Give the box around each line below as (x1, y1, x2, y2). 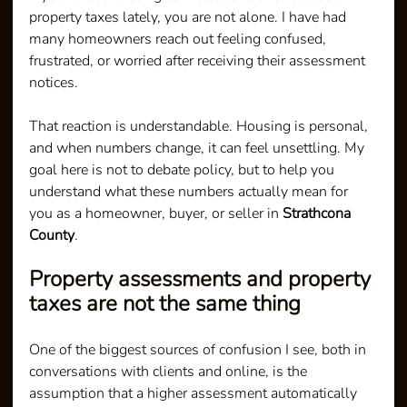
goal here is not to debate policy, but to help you (29, 159, 339, 180)
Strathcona (283, 203, 355, 223)
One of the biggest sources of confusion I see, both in (29, 339, 371, 360)
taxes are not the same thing (29, 288, 302, 318)
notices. (29, 72, 79, 93)
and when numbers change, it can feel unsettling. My (29, 137, 369, 158)
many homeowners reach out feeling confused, (29, 28, 331, 49)
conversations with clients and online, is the (29, 361, 312, 382)
